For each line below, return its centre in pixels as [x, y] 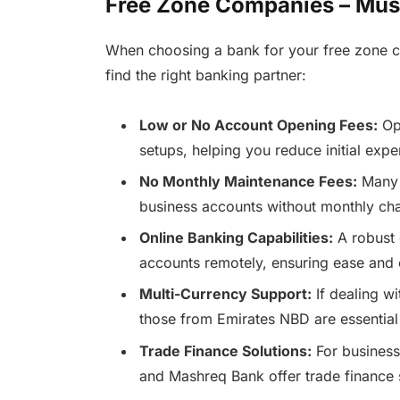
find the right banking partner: [205, 75]
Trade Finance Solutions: [225, 350]
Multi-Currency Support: [225, 294]
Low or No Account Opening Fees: [258, 125]
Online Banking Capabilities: [236, 238]
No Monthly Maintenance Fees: [248, 182]
